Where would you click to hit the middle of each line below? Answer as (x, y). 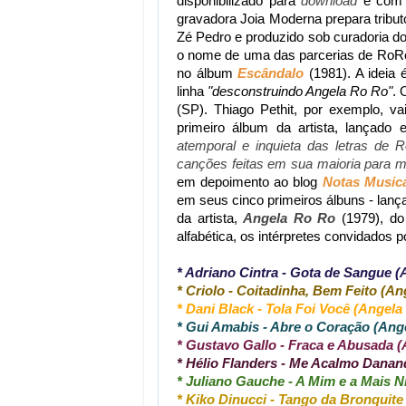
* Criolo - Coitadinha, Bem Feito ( (281, 290)
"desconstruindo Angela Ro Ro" (300, 91)
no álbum (208, 73)
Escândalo (271, 73)
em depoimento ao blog (250, 182)
